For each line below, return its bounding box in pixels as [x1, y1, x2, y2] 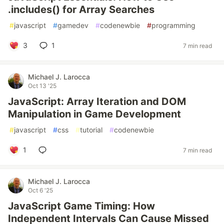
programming [151, 21, 195, 29]
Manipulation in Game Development [8, 108, 181, 120]
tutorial [80, 125, 102, 134]
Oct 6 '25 [28, 186, 53, 194]
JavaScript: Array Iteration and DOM [8, 95, 186, 107]
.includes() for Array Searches [8, 3, 154, 15]
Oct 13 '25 [28, 82, 56, 89]
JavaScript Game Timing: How [8, 200, 155, 212]
